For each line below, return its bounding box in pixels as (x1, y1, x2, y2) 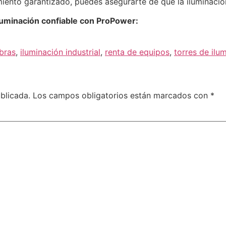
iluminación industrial (20, 47, 100, 58)
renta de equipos (105, 47, 169, 58)
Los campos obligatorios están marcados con (33, 90, 210, 101)
